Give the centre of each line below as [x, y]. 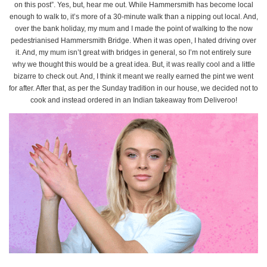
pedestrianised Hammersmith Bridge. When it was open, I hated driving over [133, 41]
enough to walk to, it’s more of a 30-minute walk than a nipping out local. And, [133, 17]
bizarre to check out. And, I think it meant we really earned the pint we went [133, 77]
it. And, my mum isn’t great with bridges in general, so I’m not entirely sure [133, 53]
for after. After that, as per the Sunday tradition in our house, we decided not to [133, 89]
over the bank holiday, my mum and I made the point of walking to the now [133, 29]
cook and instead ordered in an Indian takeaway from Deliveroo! [133, 100]
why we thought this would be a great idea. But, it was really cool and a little [133, 65]
